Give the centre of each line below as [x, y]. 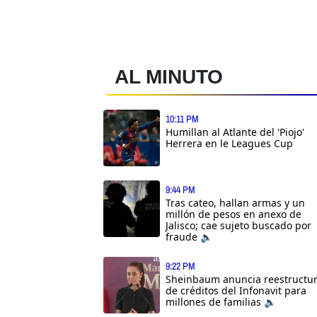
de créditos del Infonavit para [236, 291]
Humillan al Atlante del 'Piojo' [235, 132]
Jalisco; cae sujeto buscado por [238, 226]
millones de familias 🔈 [221, 302]
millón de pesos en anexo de [234, 214]
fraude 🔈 [189, 237]
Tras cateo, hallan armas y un [235, 203]
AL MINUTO [169, 77]
